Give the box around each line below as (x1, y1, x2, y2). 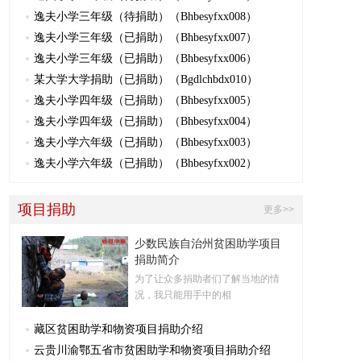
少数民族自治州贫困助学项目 (135, 238, 281, 250)
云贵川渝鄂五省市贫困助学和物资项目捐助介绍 (34, 344, 271, 356)
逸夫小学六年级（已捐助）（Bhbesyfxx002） (34, 157, 257, 169)
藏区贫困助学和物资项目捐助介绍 (34, 323, 203, 335)
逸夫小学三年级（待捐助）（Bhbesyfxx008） (34, 10, 257, 23)
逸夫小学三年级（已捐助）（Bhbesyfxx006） (34, 52, 257, 64)
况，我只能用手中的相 (135, 289, 231, 301)
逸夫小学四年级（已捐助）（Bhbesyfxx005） (34, 94, 257, 106)
